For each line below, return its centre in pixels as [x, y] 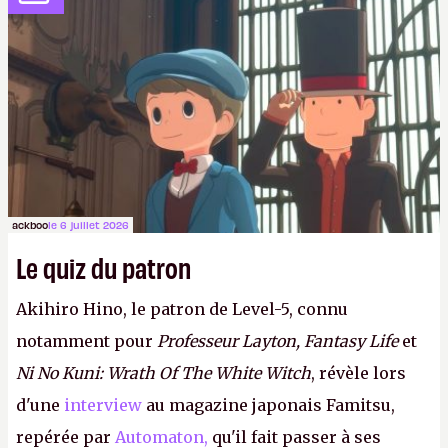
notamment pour [86, 341]
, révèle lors [358, 373]
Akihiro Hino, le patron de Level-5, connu [182, 309]
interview [103, 405]
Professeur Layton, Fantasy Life [277, 341]
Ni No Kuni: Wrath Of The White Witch [163, 373]
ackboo [30, 224]
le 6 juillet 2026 [88, 224]
